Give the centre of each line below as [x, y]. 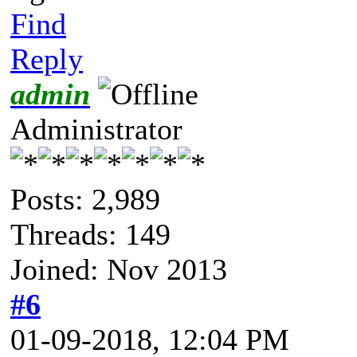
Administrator [96, 129]
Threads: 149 [90, 234]
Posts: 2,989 [85, 199]
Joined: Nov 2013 [119, 269]
